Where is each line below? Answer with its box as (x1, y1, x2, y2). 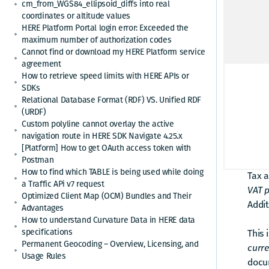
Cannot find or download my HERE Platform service (22, 47, 205, 57)
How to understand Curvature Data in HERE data (22, 215, 196, 225)
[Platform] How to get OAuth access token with (22, 143, 192, 153)
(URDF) (22, 107, 46, 117)
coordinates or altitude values (22, 11, 131, 21)
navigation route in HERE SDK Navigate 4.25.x (22, 131, 183, 141)
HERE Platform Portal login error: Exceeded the (22, 23, 189, 33)
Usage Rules (22, 251, 66, 261)
